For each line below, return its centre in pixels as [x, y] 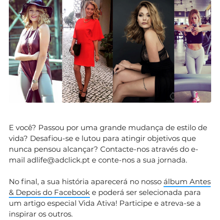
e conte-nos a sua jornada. [138, 160]
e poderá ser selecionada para [145, 192]
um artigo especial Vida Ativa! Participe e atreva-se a [105, 203]
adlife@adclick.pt [58, 160]
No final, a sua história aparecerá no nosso [86, 181]
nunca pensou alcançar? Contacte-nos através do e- [104, 149]
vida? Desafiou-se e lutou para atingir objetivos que [102, 138]
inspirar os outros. [41, 214]
